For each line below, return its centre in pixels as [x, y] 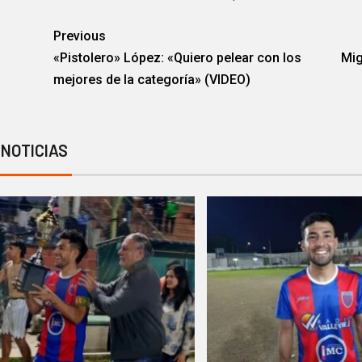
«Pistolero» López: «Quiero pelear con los [177, 58]
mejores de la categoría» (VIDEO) [152, 80]
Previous [79, 36]
